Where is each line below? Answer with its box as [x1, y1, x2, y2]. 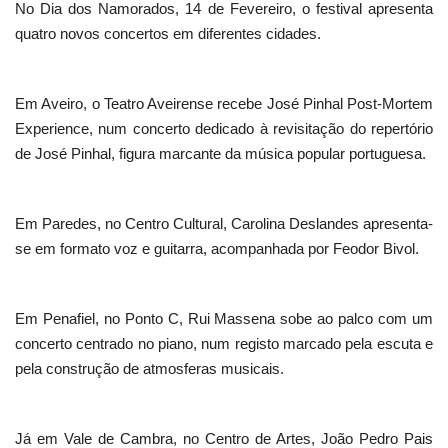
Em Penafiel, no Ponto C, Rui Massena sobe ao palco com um [15, 310, 433, 328]
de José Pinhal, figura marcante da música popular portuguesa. [15, 145, 426, 163]
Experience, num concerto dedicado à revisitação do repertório [15, 120, 433, 138]
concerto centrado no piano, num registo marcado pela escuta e [15, 335, 433, 353]
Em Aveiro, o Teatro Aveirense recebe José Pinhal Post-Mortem [15, 95, 433, 113]
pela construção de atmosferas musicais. [15, 360, 284, 378]
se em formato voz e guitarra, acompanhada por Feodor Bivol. [15, 240, 419, 258]
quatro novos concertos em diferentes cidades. [15, 25, 321, 43]
